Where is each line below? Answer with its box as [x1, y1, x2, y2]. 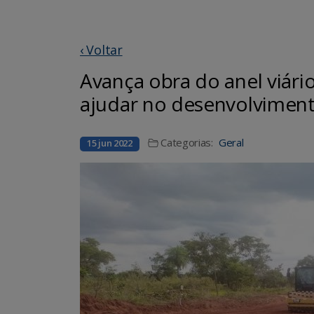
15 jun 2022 [87, 136, 132, 149]
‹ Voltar [80, 41, 123, 58]
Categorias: [161, 135, 213, 149]
